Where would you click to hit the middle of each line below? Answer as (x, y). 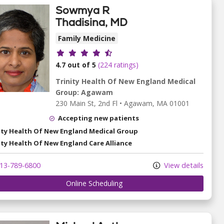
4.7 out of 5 (76, 64)
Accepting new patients (98, 118)
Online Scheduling (94, 183)
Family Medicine (87, 38)
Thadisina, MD (91, 22)
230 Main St (75, 103)
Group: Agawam (84, 92)
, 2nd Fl (106, 103)
